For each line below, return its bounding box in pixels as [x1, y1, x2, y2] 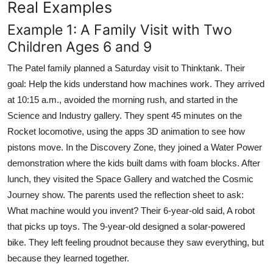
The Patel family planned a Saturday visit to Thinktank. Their [7, 62, 245, 73]
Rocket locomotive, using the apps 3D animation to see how [7, 126, 245, 136]
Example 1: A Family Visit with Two [7, 20, 232, 38]
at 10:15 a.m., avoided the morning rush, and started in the [7, 94, 238, 105]
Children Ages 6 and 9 [7, 37, 152, 55]
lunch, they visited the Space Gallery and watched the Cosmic [7, 173, 253, 184]
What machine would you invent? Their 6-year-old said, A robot [7, 205, 255, 216]
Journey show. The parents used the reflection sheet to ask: [7, 189, 244, 200]
